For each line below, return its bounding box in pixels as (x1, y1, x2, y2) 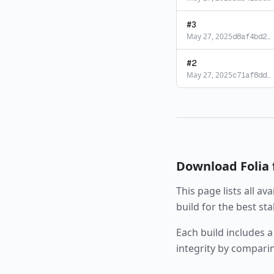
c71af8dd (232, 70, 267, 80)
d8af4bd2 (232, 32, 267, 42)
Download (176, 158, 240, 174)
